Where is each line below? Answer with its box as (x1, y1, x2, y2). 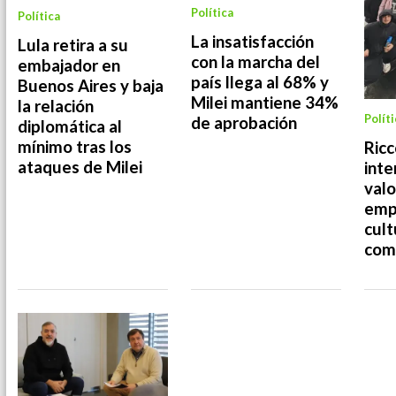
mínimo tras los (18, 137, 132, 157)
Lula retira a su (18, 35, 128, 56)
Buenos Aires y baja (18, 76, 164, 96)
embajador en (18, 56, 120, 76)
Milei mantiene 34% (191, 92, 339, 112)
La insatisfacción (191, 31, 314, 51)
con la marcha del (191, 51, 320, 72)
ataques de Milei (18, 157, 142, 178)
